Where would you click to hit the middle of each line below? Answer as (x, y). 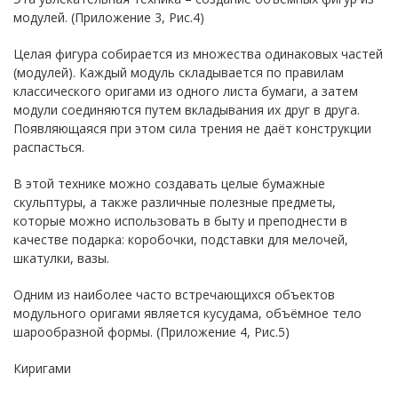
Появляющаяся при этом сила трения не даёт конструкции (192, 128)
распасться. (49, 147)
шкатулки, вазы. (61, 258)
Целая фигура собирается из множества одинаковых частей (198, 53)
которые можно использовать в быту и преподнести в (180, 220)
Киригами (42, 368)
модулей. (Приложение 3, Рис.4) (109, 17)
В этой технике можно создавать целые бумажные (169, 183)
